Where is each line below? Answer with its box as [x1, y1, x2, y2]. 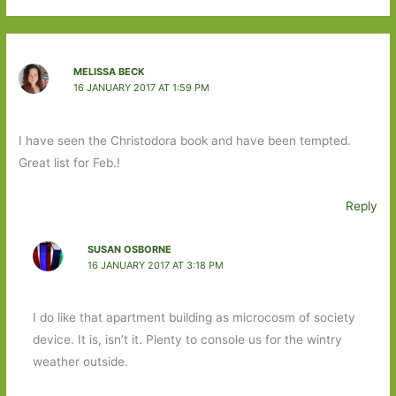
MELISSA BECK [72, 65, 145, 79]
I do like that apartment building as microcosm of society [32, 310, 355, 325]
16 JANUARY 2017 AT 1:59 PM [72, 81, 209, 95]
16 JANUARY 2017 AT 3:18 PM [87, 258, 224, 271]
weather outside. [32, 354, 128, 369]
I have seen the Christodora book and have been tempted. [19, 133, 352, 148]
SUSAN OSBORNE [87, 242, 171, 255]
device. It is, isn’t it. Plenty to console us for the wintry [32, 332, 342, 347]
